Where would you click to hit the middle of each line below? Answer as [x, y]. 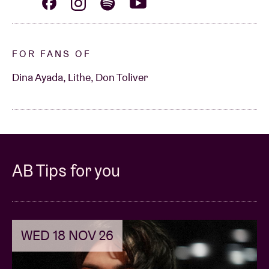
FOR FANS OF [52, 54]
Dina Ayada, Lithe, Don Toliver [80, 77]
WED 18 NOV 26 [67, 236]
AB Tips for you [66, 171]
